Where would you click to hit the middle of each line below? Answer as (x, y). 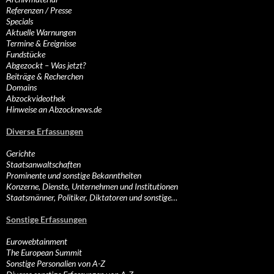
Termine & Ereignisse (41, 43)
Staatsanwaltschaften (43, 165)
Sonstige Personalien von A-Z (56, 264)
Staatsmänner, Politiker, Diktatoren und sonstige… (92, 198)
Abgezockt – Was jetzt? (46, 65)
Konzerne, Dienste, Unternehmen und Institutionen (92, 187)
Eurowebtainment (37, 242)
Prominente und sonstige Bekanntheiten (74, 176)
